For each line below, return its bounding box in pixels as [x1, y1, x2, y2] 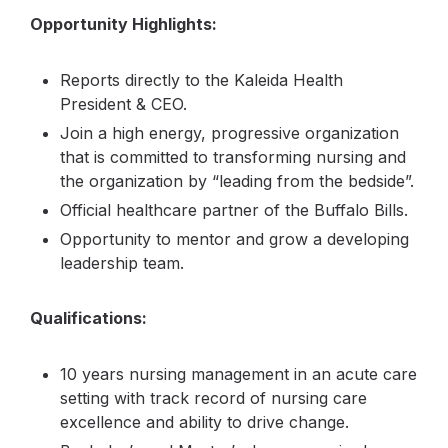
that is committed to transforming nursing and [60, 147, 406, 167]
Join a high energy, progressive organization [60, 123, 399, 143]
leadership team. [60, 253, 184, 273]
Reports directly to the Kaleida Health [60, 70, 343, 90]
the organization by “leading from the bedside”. [60, 171, 414, 191]
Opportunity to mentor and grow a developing [60, 229, 409, 249]
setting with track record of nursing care [60, 388, 367, 408]
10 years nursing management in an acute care [60, 364, 417, 384]
